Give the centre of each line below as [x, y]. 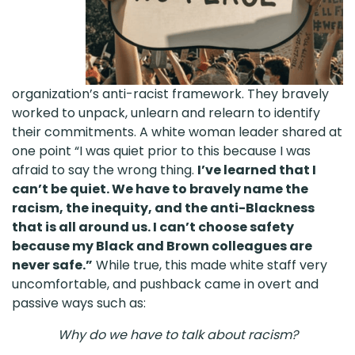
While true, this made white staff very [210, 265]
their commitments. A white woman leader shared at [177, 132]
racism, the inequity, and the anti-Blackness [163, 208]
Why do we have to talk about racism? [177, 334]
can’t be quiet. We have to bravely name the [160, 189]
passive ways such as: [79, 303]
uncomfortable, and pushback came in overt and [165, 284]
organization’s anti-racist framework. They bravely [170, 94]
